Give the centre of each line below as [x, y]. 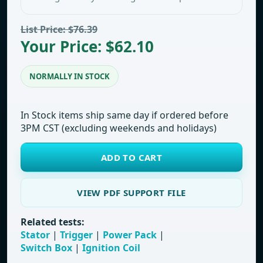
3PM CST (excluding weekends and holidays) [119, 128]
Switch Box [46, 248]
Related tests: [53, 222]
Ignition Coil [111, 248]
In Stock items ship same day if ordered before [124, 115]
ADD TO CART [131, 157]
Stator [35, 235]
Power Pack [130, 235]
